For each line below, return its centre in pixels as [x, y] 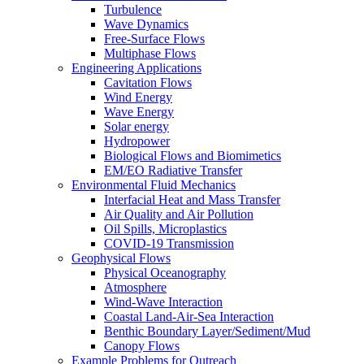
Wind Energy [138, 97]
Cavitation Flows [148, 82]
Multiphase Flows [150, 53]
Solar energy [136, 126]
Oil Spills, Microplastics [165, 229]
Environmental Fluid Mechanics [154, 185]
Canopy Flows [142, 346]
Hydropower [137, 141]
